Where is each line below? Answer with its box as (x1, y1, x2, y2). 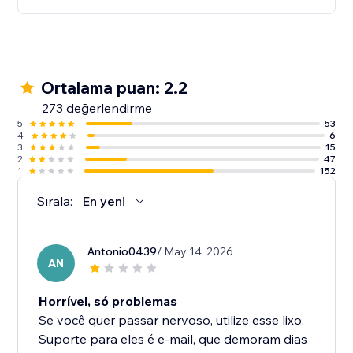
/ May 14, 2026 (157, 244, 234, 259)
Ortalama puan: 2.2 (41, 77, 188, 98)
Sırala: (37, 193, 73, 210)
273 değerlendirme (42, 100, 153, 117)
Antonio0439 (87, 244, 158, 259)
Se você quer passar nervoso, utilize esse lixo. (39, 312, 305, 329)
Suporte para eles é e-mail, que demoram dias (39, 331, 308, 347)
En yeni (82, 193, 126, 210)
